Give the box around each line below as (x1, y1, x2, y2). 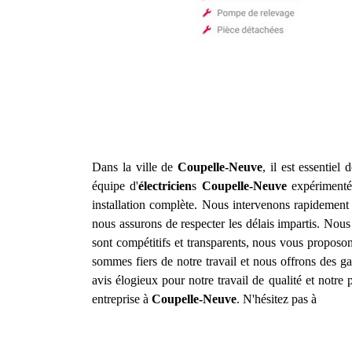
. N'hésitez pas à (236, 292, 317, 306)
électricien (138, 179, 192, 192)
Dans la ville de (92, 160, 178, 174)
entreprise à (92, 292, 152, 306)
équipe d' (92, 179, 139, 192)
